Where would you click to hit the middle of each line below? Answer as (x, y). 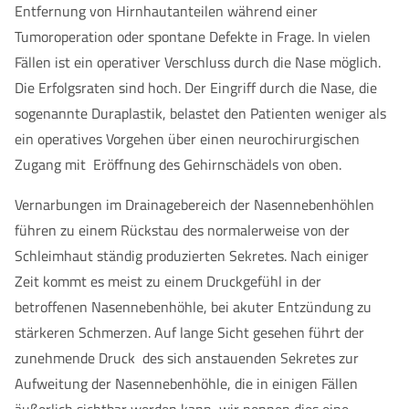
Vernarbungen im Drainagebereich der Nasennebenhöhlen (194, 204)
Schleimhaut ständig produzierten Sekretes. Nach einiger (192, 256)
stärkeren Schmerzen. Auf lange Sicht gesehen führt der (189, 332)
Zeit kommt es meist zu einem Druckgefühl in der (168, 281)
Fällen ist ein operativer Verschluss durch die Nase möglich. (198, 62)
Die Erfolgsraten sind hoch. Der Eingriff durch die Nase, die (196, 88)
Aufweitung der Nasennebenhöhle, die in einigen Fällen (186, 383)
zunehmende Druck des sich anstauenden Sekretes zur (187, 358)
